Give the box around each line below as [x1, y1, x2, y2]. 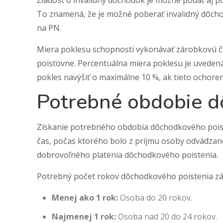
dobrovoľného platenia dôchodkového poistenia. [37, 149, 219, 160]
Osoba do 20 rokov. [118, 192, 193, 203]
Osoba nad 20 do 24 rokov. [116, 211, 218, 222]
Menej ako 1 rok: [52, 192, 118, 203]
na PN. [37, 22, 62, 33]
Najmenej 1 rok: [52, 211, 116, 222]
